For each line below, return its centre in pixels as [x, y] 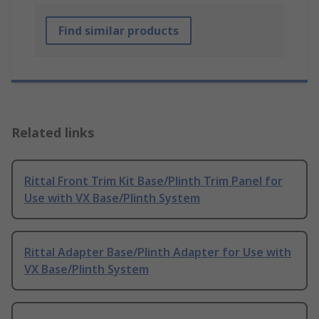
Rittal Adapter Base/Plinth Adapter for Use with [158, 252]
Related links [53, 133]
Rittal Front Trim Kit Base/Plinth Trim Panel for [153, 181]
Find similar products [119, 31]
